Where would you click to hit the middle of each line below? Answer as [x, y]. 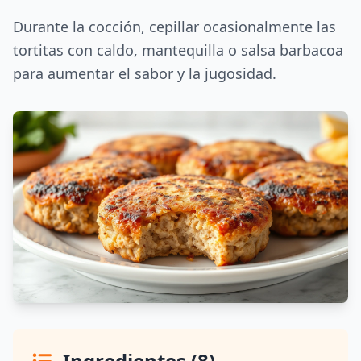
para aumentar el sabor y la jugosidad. [145, 73]
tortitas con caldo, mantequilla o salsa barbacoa [178, 50]
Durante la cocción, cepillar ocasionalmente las [174, 27]
